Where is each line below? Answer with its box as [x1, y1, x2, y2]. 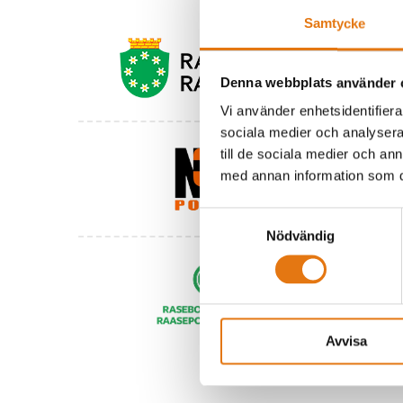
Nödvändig [265, 228, 336, 244]
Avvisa [325, 333, 367, 349]
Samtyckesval [199, 210, 285, 226]
